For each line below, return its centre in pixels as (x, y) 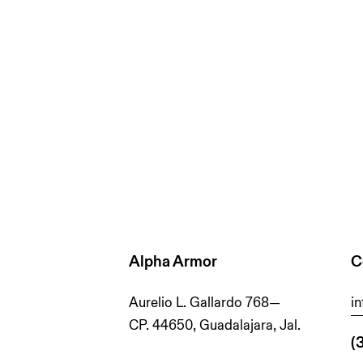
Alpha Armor (173, 261)
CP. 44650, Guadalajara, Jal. (215, 325)
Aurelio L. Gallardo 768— (205, 302)
